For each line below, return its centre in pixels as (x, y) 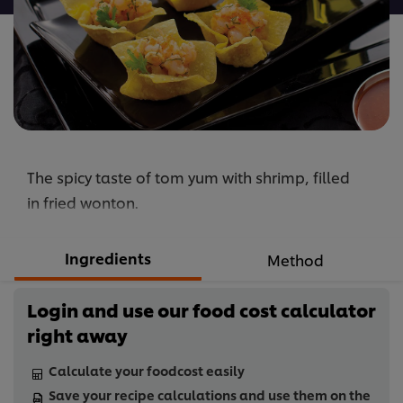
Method (295, 260)
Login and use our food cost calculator (201, 310)
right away (77, 335)
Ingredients (108, 258)
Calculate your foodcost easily (147, 371)
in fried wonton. (83, 202)
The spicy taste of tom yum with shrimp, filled (188, 177)
